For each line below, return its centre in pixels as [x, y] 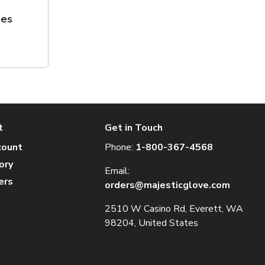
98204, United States [152, 223]
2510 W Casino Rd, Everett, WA [174, 209]
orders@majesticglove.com [168, 185]
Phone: [120, 147]
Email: [117, 171]
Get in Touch [134, 128]
